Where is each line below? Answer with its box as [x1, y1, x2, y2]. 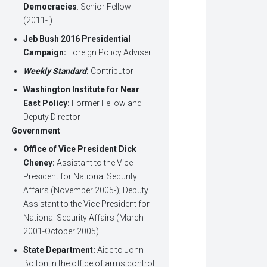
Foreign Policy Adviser [66, 48, 152, 58]
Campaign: [23, 48, 67, 58]
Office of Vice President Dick [23, 144, 137, 154]
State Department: [23, 245, 96, 255]
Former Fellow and [70, 98, 142, 108]
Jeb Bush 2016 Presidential [23, 34, 131, 44]
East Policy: [23, 98, 70, 108]
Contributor [89, 66, 134, 76]
